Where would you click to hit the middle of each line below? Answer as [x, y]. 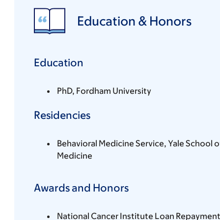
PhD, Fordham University [104, 91]
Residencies [62, 115]
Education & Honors [134, 21]
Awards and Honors [81, 188]
